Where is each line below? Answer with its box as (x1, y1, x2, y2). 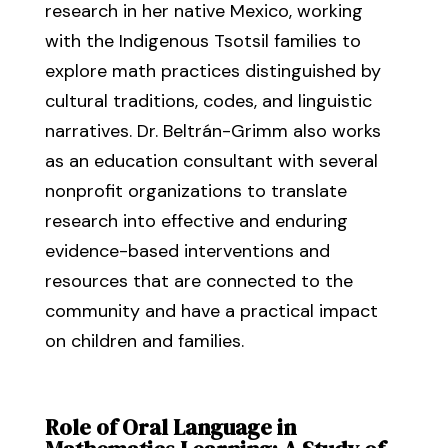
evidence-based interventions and (44, 239, 330, 263)
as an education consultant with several (44, 149, 378, 173)
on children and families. (44, 329, 244, 353)
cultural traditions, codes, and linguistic (44, 89, 372, 113)
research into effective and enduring (44, 209, 348, 233)
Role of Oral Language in (44, 412, 296, 442)
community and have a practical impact (44, 299, 378, 323)
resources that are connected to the (44, 269, 353, 293)
